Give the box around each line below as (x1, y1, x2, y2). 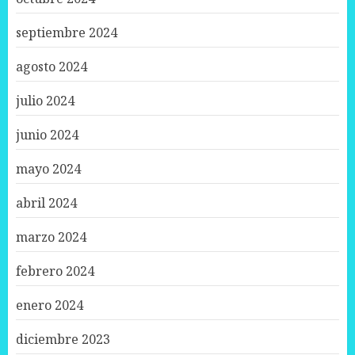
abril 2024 (16, 194, 77, 212)
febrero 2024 (16, 262, 94, 281)
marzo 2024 (16, 228, 86, 246)
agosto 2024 (16, 58, 87, 76)
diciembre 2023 (16, 330, 110, 349)
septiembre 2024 (16, 24, 117, 42)
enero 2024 (16, 296, 83, 315)
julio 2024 (16, 92, 74, 110)
